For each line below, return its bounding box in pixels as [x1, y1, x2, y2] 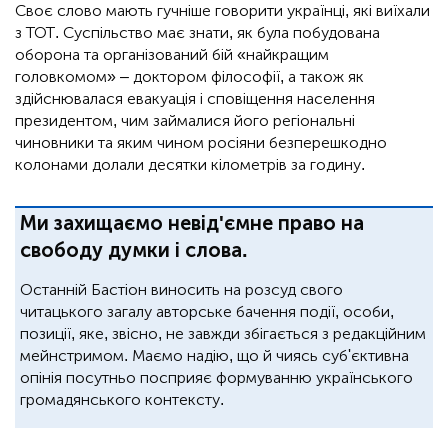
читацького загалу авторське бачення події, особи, [20, 302, 394, 322]
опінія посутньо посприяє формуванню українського [20, 368, 413, 388]
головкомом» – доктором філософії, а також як [15, 67, 364, 87]
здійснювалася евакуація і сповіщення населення [15, 89, 375, 109]
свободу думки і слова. [20, 238, 248, 263]
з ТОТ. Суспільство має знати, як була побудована [15, 23, 380, 43]
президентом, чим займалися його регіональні [15, 111, 355, 131]
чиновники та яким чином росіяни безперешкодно [15, 133, 387, 153]
